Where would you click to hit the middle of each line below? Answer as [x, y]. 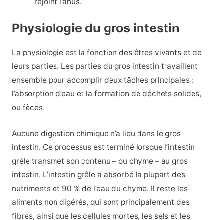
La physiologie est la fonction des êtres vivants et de [107, 52]
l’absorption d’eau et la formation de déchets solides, [106, 93]
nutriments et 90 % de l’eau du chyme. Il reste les [99, 188]
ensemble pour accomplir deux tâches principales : [102, 80]
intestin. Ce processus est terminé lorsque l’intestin [103, 147]
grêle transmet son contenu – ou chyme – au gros [99, 161]
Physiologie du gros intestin [96, 28]
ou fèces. [28, 107]
